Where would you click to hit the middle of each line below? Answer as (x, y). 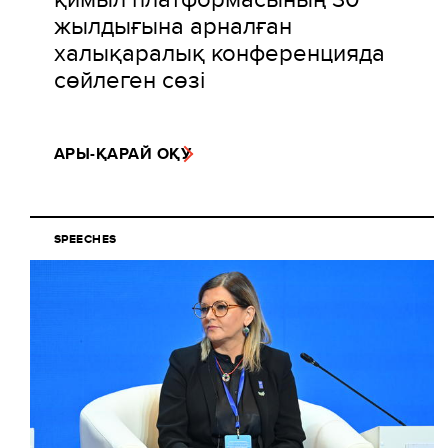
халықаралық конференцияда (219, 52)
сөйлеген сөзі (129, 79)
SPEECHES (85, 239)
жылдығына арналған (173, 25)
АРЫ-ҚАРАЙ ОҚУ (123, 154)
